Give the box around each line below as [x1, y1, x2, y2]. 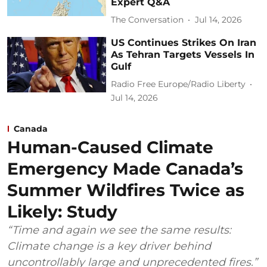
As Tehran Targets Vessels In [111, 48, 255, 60]
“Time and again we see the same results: [7, 223, 231, 237]
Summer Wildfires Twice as [7, 179, 244, 200]
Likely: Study [7, 201, 117, 222]
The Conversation [111, 14, 184, 26]
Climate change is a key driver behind [7, 239, 211, 253]
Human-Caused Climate [7, 136, 213, 157]
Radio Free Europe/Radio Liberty [111, 79, 246, 90]
